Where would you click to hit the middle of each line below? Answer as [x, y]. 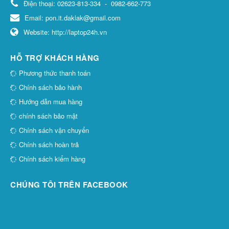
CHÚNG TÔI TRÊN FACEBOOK [69, 185]
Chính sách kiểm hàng [51, 159]
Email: [35, 18]
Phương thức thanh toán [54, 73]
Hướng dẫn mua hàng [50, 102]
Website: [38, 32]
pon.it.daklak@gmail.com [83, 18]
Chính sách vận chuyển [53, 130]
